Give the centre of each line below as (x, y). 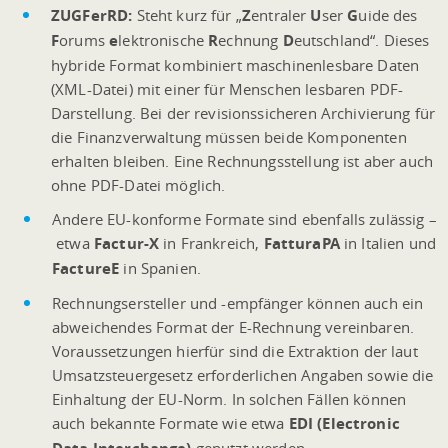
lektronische (163, 39)
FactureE (86, 268)
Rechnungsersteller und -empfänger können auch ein (238, 302)
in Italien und (388, 242)
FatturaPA (301, 243)
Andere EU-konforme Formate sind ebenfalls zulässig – (244, 218)
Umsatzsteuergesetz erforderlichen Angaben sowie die (243, 374)
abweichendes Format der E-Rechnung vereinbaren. (233, 326)
